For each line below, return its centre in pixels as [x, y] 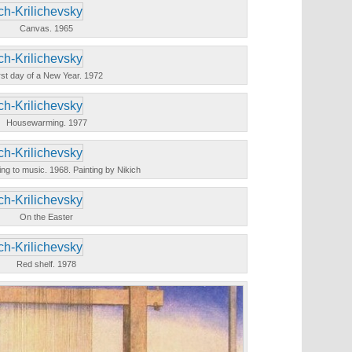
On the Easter [46, 217]
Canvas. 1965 [46, 28]
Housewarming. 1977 [46, 123]
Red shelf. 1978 [46, 264]
